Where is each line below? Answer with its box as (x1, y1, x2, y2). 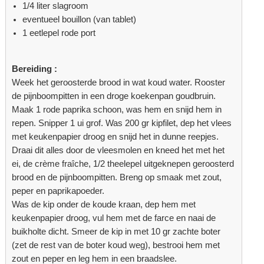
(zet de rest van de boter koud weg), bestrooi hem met (12, 240, 220, 250)
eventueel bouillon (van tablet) (22, 15, 137, 25)
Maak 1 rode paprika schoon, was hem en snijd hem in (12, 104, 222, 114)
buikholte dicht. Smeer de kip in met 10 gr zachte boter (12, 226, 221, 236)
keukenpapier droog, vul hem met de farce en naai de (12, 213, 216, 223)
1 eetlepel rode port (22, 28, 96, 38)
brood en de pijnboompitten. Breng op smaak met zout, (12, 172, 222, 182)
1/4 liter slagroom (22, 1, 89, 11)
